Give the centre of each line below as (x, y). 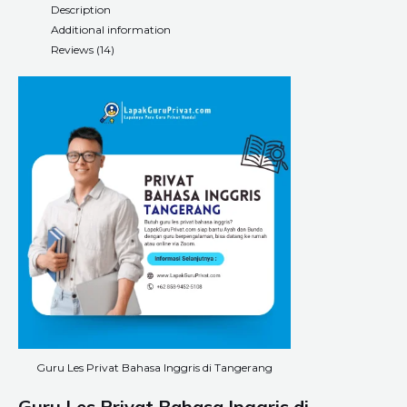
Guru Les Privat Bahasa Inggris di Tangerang (154, 367)
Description (81, 10)
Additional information (111, 30)
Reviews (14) (83, 50)
